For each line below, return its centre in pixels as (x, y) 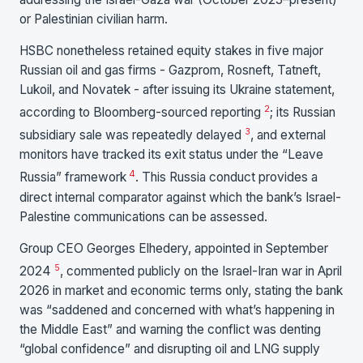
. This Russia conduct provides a (226, 177)
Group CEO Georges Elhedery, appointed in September (174, 249)
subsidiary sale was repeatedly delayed (132, 135)
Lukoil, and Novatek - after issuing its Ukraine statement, (177, 90)
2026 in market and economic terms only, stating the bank (181, 291)
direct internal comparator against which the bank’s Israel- (180, 197)
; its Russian (303, 113)
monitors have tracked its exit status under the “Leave (171, 155)
